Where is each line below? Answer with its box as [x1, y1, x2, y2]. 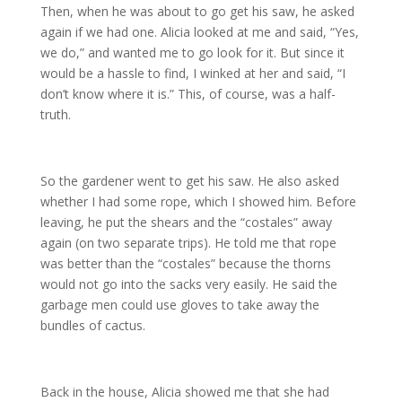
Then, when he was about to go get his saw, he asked [39, 3, 354, 20]
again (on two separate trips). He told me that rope [39, 234, 336, 251]
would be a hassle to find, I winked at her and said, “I [39, 65, 345, 82]
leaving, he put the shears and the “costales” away [39, 214, 332, 231]
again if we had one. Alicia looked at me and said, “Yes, [39, 23, 359, 40]
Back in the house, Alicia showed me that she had [39, 383, 329, 400]
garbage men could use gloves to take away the [39, 296, 319, 313]
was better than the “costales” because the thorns [39, 255, 331, 272]
